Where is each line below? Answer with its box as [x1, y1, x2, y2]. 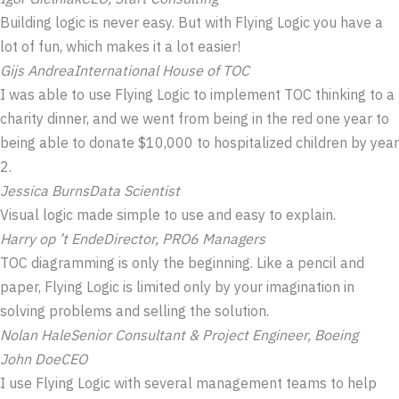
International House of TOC [74, 61, 249, 80]
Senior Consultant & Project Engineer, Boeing [70, 326, 358, 345]
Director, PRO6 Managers [103, 230, 265, 248]
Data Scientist [89, 182, 180, 200]
